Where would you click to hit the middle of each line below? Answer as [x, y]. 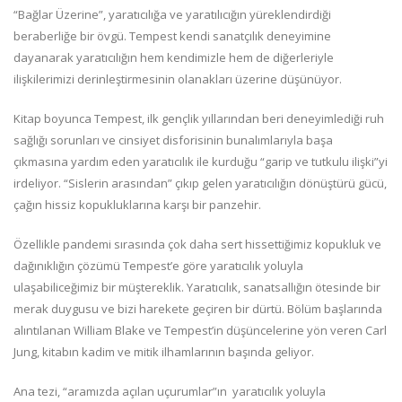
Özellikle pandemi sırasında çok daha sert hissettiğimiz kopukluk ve [197, 244]
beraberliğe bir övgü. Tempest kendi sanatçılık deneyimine [172, 35]
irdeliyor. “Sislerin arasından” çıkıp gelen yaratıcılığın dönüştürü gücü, [200, 183]
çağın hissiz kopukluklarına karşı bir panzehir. [139, 204]
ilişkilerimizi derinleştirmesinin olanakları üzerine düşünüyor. [179, 79]
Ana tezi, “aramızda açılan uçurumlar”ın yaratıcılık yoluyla [170, 391]
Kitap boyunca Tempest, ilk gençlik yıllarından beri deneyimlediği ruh [199, 118]
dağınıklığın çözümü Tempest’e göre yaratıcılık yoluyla [158, 265]
